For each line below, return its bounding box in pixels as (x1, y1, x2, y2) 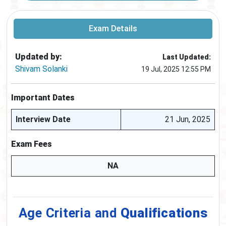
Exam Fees (11, 139, 52, 149)
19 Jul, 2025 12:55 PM (141, 65, 211, 74)
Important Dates (11, 93, 75, 103)
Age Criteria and (18, 205, 121, 221)
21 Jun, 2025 (165, 115, 210, 125)
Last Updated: (162, 53, 211, 62)
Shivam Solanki (15, 64, 68, 74)
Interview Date (16, 115, 71, 125)
